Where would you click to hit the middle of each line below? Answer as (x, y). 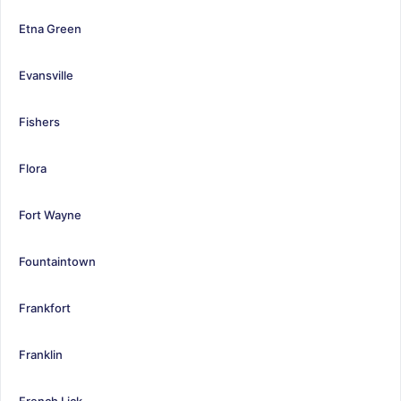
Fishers (39, 121)
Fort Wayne (50, 214)
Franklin (41, 354)
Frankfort (45, 307)
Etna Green (50, 28)
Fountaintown (57, 261)
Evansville (46, 75)
